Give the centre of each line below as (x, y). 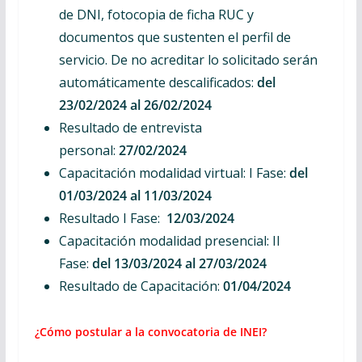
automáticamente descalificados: (158, 82)
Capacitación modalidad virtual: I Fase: (174, 173)
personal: (87, 150)
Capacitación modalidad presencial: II (169, 241)
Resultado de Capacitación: (139, 286)
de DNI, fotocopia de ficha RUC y (156, 15)
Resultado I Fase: (109, 218)
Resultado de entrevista (130, 128)
